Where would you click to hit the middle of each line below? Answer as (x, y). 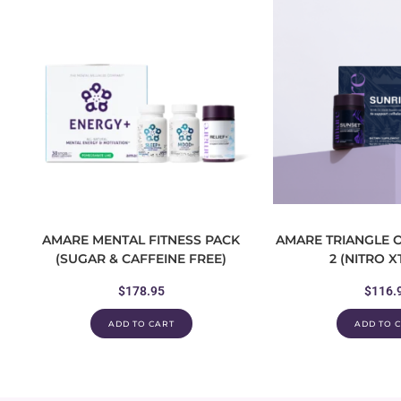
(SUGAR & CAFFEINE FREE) (141, 259)
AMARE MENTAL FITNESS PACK (141, 240)
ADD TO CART (141, 324)
